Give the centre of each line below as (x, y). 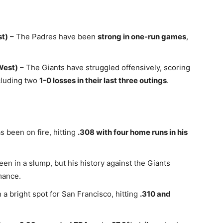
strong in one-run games (142, 37)
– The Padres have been (53, 37)
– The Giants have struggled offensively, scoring (104, 67)
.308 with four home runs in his (133, 132)
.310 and (155, 194)
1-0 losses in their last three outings (103, 80)
